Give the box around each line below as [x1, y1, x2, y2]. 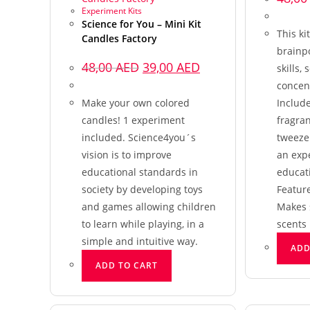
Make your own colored [82, 95, 190, 109]
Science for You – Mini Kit [82, 17, 201, 30]
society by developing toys [82, 182, 203, 196]
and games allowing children [82, 199, 216, 213]
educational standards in [82, 165, 198, 179]
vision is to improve [82, 147, 172, 161]
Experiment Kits [82, 4, 142, 17]
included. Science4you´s [82, 130, 196, 144]
